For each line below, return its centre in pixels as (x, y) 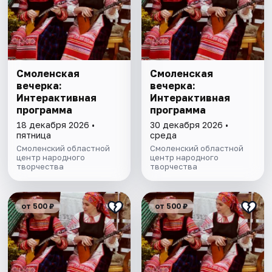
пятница (34, 135)
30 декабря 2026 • (189, 124)
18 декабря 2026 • (56, 124)
